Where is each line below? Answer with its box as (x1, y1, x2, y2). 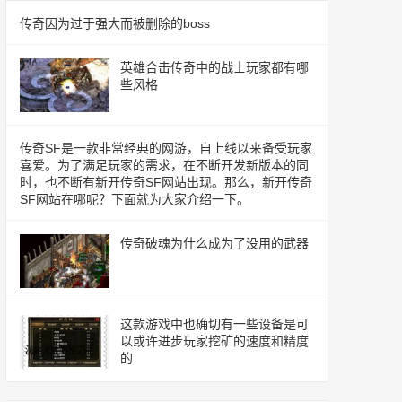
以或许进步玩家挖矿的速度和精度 (120, 334, 309, 348)
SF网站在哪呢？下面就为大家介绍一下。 (20, 192, 249, 206)
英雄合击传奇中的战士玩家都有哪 (120, 60, 309, 74)
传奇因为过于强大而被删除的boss (20, 16, 210, 31)
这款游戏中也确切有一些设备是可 (120, 317, 309, 331)
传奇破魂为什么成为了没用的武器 (120, 236, 309, 250)
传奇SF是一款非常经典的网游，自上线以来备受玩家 (20, 141, 312, 155)
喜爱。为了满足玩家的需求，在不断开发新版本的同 (20, 158, 309, 172)
